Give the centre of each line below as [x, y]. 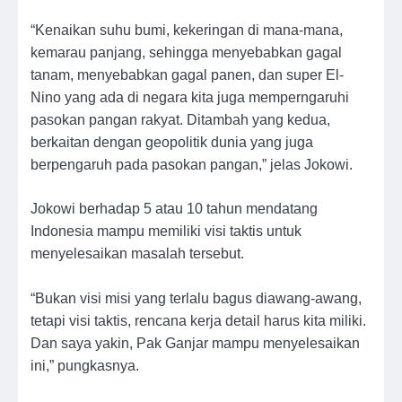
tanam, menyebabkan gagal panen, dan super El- [187, 75]
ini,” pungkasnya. [85, 365]
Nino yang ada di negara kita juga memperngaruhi [190, 97]
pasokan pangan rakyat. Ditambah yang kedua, [180, 120]
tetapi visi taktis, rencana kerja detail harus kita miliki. [198, 320]
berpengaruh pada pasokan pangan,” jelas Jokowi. [193, 165]
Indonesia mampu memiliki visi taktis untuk [166, 231]
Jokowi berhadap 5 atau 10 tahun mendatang [174, 209]
